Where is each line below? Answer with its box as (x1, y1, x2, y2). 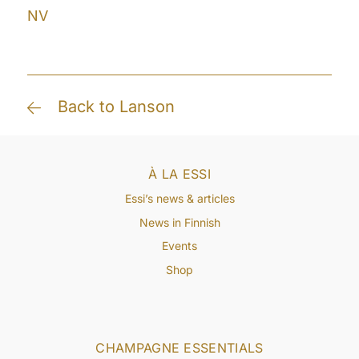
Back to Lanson (58, 97, 175, 117)
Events (162, 239, 197, 253)
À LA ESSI (148, 165, 211, 182)
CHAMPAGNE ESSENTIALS (95, 339, 264, 356)
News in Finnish (139, 215, 220, 229)
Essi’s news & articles (124, 191, 235, 205)
